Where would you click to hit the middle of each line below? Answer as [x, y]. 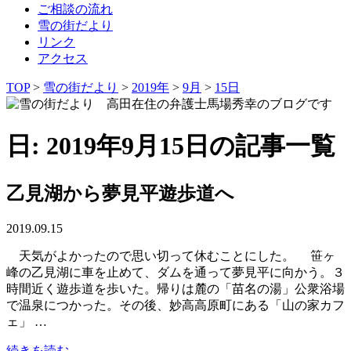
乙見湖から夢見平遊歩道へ [120, 193]
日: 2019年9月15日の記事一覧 [171, 146]
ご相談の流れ [75, 9]
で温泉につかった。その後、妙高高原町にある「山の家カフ [175, 305]
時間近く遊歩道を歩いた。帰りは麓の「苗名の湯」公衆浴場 [175, 288]
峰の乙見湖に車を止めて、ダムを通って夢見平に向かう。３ [175, 272]
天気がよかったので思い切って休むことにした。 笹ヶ [171, 255]
